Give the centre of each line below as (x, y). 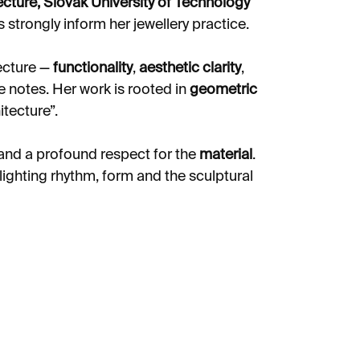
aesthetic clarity (190, 68)
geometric (223, 90)
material (226, 155)
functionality (93, 68)
